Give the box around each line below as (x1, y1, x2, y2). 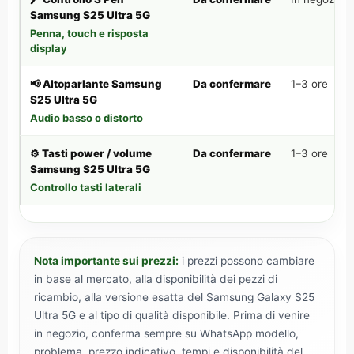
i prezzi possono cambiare (179, 254, 314, 267)
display (30, 42, 67, 55)
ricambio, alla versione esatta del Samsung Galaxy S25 (34, 291, 314, 303)
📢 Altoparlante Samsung (30, 77, 162, 90)
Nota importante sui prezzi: (34, 254, 179, 267)
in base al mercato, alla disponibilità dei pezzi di (34, 273, 277, 285)
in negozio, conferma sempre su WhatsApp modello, (34, 327, 299, 340)
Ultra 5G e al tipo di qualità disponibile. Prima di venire (34, 309, 310, 322)
